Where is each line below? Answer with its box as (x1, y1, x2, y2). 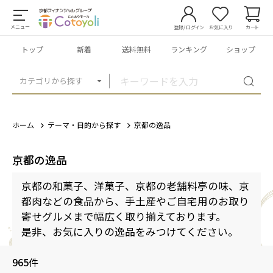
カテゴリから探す (19, 75, 83, 87)
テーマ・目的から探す (48, 119, 121, 130)
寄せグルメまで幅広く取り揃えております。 (21, 209, 226, 224)
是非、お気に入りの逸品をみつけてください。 (21, 224, 238, 239)
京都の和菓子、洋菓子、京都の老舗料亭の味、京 (21, 179, 249, 193)
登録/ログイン (174, 24, 204, 31)
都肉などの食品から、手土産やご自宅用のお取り (21, 194, 249, 208)
